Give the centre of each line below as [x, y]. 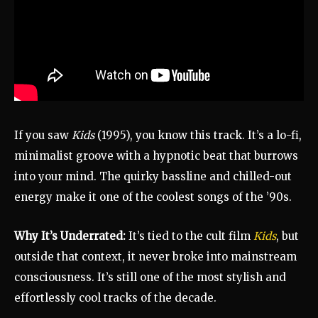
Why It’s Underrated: [70, 236]
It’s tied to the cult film [190, 236]
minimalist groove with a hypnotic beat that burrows [156, 156]
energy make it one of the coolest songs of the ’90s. [153, 197]
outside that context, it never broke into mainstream [155, 257]
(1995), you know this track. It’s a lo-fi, [198, 136]
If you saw [43, 136]
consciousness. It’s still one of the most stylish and [150, 278]
